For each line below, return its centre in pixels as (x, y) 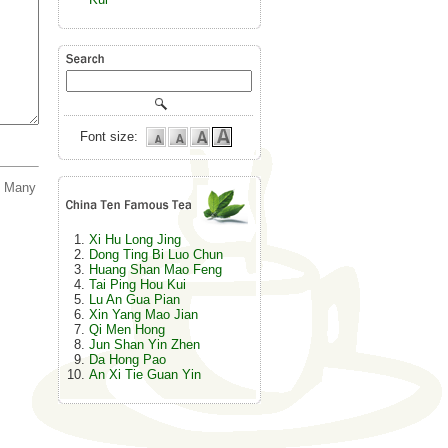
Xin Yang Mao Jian (143, 314)
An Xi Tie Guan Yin (144, 374)
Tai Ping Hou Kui (137, 284)
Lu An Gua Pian (134, 299)
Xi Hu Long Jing (134, 239)
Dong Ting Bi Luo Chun (155, 254)
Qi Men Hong (126, 329)
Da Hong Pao (127, 359)
